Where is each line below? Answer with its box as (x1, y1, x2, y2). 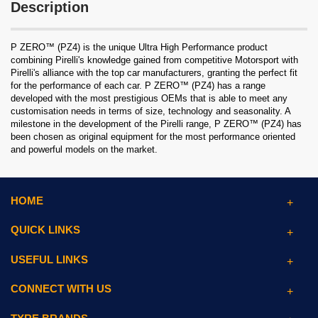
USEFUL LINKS (11, 253, 88, 265)
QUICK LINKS (11, 224, 80, 236)
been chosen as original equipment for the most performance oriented (11, 131, 295, 142)
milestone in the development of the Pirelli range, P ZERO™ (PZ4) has (11, 119, 302, 129)
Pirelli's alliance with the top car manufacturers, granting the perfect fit (11, 67, 297, 78)
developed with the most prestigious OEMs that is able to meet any (11, 93, 287, 104)
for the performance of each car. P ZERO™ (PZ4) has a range (11, 80, 265, 91)
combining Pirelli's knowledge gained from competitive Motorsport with (11, 55, 298, 65)
